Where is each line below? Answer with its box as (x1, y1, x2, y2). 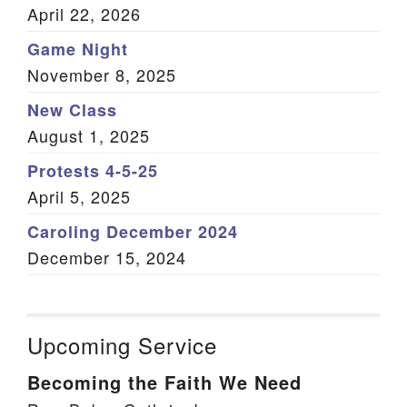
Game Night (27, 37, 128, 61)
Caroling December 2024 (27, 220, 238, 243)
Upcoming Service (27, 329, 217, 361)
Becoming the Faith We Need (27, 369, 302, 395)
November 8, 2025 (27, 63, 176, 86)
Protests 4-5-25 (27, 159, 158, 183)
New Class (27, 98, 117, 122)
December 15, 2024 (27, 245, 186, 269)
